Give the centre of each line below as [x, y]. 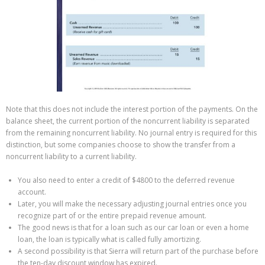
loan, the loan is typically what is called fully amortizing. [109, 239]
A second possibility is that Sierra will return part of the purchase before [138, 251]
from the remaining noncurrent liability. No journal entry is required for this [131, 132]
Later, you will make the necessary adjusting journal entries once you [132, 203]
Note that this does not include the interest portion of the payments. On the [132, 109]
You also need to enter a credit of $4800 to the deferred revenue [126, 180]
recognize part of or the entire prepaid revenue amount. [112, 215]
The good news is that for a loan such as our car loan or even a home [133, 227]
